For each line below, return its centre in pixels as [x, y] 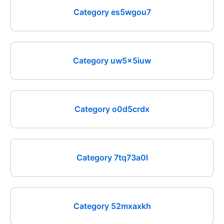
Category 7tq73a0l [112, 157]
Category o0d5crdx [112, 109]
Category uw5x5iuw [112, 60]
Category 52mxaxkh [112, 206]
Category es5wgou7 [112, 12]
